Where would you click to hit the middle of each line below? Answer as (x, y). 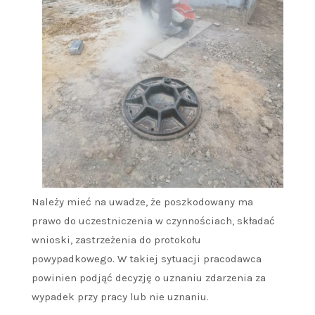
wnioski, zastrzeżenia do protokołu (116, 240)
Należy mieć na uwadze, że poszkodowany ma (142, 202)
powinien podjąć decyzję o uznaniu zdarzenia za (149, 278)
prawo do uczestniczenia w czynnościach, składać (153, 221)
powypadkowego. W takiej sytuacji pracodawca (147, 259)
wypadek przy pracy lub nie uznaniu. (120, 297)
